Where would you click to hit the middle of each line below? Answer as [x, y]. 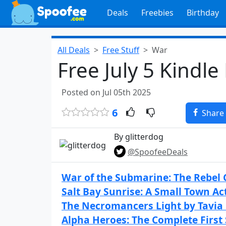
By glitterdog [139, 137]
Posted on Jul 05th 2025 [106, 92]
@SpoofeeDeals [158, 152]
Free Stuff [121, 50]
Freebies [157, 13]
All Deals [74, 50]
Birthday [203, 13]
